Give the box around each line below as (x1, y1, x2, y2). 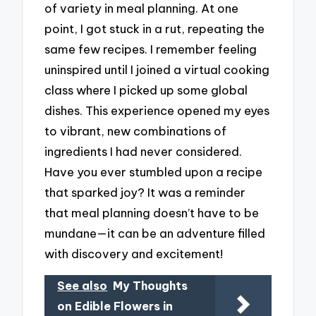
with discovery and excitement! (44, 246, 224, 262)
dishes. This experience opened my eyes (44, 103, 270, 119)
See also (57, 278, 108, 293)
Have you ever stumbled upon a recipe (44, 164, 263, 180)
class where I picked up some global (44, 83, 248, 98)
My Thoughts (113, 278, 188, 293)
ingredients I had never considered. (44, 144, 243, 159)
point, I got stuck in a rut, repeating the (44, 21, 265, 37)
